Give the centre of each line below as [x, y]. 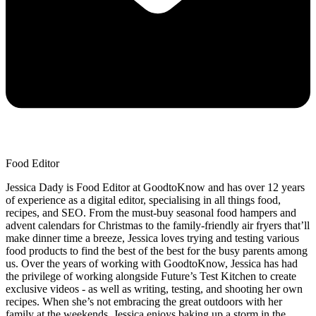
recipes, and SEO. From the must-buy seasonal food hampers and [151, 213]
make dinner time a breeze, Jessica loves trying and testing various [152, 238]
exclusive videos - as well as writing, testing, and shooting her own [154, 289]
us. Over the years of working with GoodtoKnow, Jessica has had [152, 264]
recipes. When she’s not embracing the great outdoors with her [144, 302]
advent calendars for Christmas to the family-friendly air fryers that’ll [158, 226]
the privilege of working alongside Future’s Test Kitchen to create [151, 276]
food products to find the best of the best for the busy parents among [157, 251]
